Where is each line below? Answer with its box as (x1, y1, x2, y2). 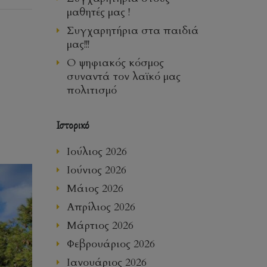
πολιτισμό (66, 82, 117, 98)
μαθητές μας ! (66, 4, 130, 20)
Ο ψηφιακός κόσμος (66, 55, 164, 70)
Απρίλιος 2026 (66, 199, 135, 215)
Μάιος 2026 (66, 181, 123, 196)
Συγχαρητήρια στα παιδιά (66, 23, 199, 38)
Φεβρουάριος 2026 (66, 236, 155, 252)
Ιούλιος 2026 (66, 144, 127, 159)
